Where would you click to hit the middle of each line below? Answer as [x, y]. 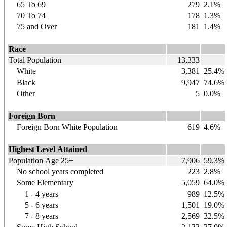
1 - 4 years [33, 194]
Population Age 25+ [41, 160]
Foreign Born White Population [63, 127]
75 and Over [33, 26]
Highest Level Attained [48, 149]
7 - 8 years [33, 216]
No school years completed [56, 171]
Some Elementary [41, 182]
